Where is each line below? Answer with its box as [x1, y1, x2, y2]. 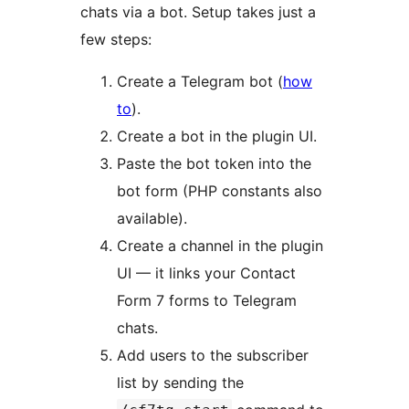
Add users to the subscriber [117, 345, 309, 364]
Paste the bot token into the [117, 153, 311, 173]
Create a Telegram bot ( [117, 71, 283, 90]
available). [117, 208, 187, 227]
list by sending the [117, 372, 244, 392]
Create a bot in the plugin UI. [117, 126, 317, 145]
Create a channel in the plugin [117, 236, 323, 255]
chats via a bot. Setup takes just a [80, 2, 316, 21]
